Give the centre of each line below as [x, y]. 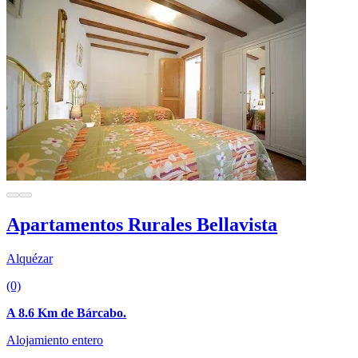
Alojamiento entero [55, 340]
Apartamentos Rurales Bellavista [142, 225]
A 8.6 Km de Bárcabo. [66, 313]
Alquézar [30, 259]
